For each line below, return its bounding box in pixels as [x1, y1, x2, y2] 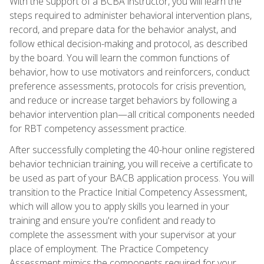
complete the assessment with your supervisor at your [9, 227, 236, 241]
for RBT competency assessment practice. [9, 121, 186, 135]
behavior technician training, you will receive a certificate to [9, 157, 253, 170]
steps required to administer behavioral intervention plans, [9, 8, 252, 22]
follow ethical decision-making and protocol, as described [9, 37, 247, 50]
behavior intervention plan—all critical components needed [9, 107, 255, 121]
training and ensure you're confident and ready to [9, 213, 216, 227]
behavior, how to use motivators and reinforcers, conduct [9, 65, 250, 78]
